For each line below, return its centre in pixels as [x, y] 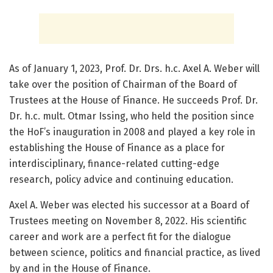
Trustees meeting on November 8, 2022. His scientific [128, 221]
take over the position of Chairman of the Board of [123, 85]
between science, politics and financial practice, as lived [135, 253]
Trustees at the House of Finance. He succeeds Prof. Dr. [133, 101]
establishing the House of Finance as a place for [117, 148]
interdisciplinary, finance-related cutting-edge [114, 164]
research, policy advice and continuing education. [121, 180]
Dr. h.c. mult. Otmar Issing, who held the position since [132, 116]
